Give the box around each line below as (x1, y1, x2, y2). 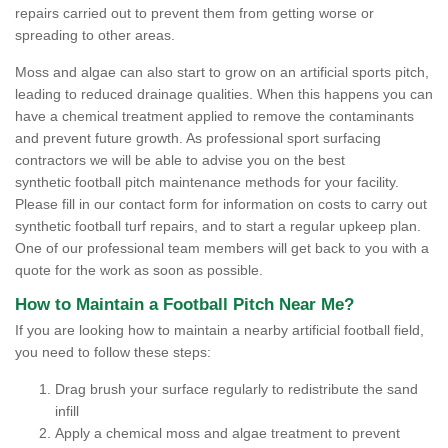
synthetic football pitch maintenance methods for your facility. (15, 174, 399, 191)
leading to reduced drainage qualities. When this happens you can (15, 86, 433, 103)
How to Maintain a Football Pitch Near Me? (15, 295, 354, 315)
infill (55, 403, 79, 420)
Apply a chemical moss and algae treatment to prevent (55, 425, 400, 442)
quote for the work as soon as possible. (15, 262, 263, 279)
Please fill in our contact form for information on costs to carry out (15, 196, 427, 213)
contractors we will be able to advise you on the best (15, 152, 345, 169)
